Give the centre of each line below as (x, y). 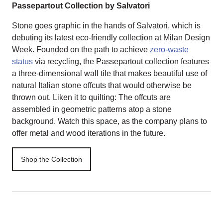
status (22, 61)
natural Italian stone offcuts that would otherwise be (102, 85)
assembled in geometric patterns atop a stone (92, 109)
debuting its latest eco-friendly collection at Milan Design (111, 38)
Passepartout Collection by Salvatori (81, 6)
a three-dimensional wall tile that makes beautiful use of (110, 73)
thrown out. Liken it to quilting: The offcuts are (91, 97)
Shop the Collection (52, 159)
